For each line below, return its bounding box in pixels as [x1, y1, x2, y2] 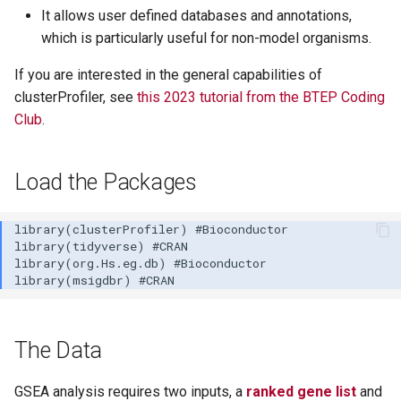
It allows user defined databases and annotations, [41, 6, 352, 24]
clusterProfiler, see [14, 88, 137, 106]
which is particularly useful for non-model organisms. [41, 29, 371, 47]
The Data [14, 337, 102, 363]
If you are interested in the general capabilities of [14, 65, 322, 83]
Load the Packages [14, 168, 197, 195]
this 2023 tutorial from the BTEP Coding [137, 88, 385, 106]
